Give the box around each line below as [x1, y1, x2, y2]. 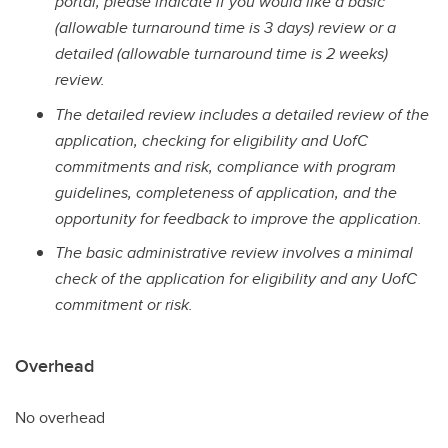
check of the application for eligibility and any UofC [55, 267, 417, 291]
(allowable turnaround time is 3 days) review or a [55, 15, 396, 39]
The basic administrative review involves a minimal [55, 241, 413, 265]
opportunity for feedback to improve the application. [55, 206, 422, 230]
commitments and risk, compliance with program [55, 154, 396, 178]
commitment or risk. [55, 293, 193, 317]
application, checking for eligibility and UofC [55, 128, 368, 152]
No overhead [15, 406, 105, 430]
